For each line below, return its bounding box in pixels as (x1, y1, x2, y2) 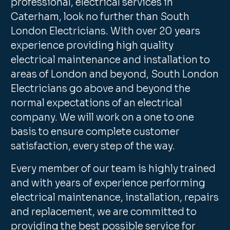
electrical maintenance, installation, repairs (11, 191, 219, 204)
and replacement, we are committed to (11, 206, 197, 218)
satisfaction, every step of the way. (11, 140, 176, 152)
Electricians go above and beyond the (11, 83, 191, 95)
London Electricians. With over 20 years (11, 25, 201, 37)
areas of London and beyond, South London (11, 68, 219, 81)
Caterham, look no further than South (11, 11, 190, 23)
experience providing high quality (11, 40, 174, 52)
